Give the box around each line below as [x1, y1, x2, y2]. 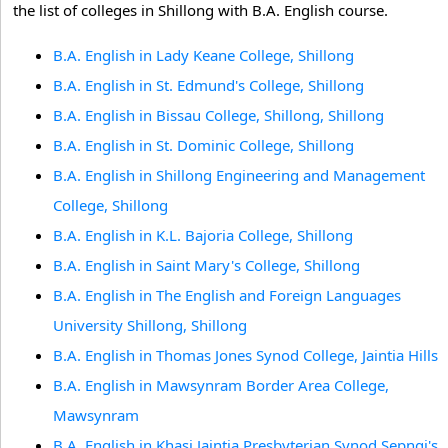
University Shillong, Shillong [53, 315, 247, 335]
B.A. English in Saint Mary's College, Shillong [53, 255, 360, 275]
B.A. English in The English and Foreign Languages [53, 285, 401, 305]
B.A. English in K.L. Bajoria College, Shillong [53, 225, 353, 245]
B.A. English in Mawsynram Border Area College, [53, 375, 389, 395]
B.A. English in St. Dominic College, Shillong [53, 135, 354, 155]
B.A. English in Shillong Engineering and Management [53, 165, 425, 185]
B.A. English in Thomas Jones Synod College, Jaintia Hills [53, 345, 438, 365]
